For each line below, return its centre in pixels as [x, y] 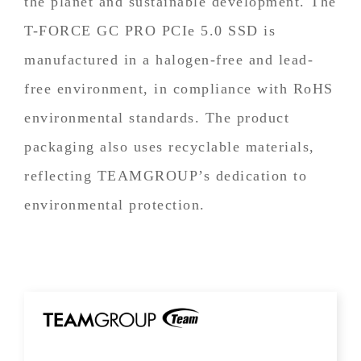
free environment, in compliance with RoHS [179, 88]
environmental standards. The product [157, 117]
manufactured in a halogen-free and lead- [169, 59]
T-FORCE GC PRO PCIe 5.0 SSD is [150, 30]
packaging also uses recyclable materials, [170, 146]
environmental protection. [115, 204]
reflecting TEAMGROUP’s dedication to [166, 175]
